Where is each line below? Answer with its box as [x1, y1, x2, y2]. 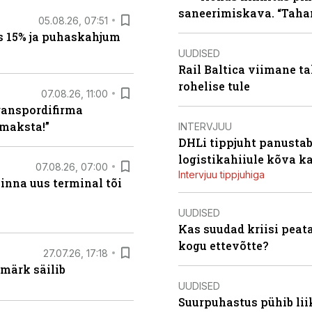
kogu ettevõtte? [178, 238, 268, 253]
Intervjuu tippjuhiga [178, 169, 265, 180]
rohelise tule [178, 79, 250, 93]
